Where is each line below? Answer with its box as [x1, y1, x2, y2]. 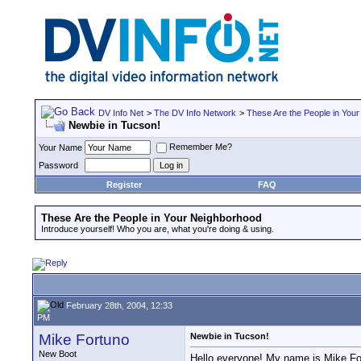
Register [106, 180, 142, 189]
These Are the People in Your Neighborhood [41, 212, 262, 224]
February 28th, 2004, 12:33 [64, 300, 172, 310]
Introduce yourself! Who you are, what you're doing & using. [41, 224, 274, 234]
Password [39, 160, 78, 170]
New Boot [39, 349, 77, 359]
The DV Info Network [154, 108, 236, 118]
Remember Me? [169, 142, 232, 152]
